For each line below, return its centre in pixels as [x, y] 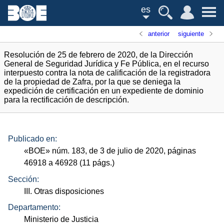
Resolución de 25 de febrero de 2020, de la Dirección [98, 55]
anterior [159, 34]
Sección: [23, 179]
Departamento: [34, 207]
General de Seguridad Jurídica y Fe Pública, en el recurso [106, 64]
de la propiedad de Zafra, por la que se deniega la [92, 82]
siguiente [191, 34]
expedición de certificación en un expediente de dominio [104, 91]
